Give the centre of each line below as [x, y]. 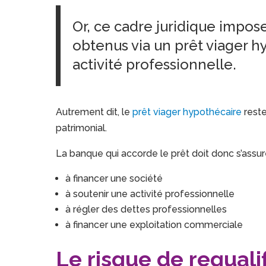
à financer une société [114, 179]
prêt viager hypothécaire [187, 112]
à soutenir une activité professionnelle [150, 194]
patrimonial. [82, 128]
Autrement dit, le [94, 112]
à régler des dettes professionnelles [146, 210]
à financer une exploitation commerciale [154, 225]
